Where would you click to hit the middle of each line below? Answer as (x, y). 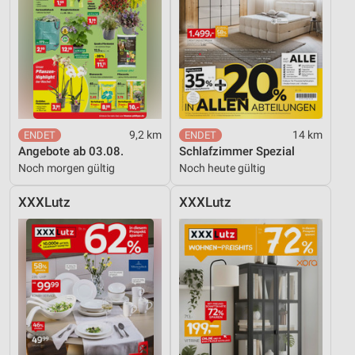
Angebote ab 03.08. (71, 151)
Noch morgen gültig (67, 168)
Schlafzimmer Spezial (237, 151)
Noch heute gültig (222, 168)
